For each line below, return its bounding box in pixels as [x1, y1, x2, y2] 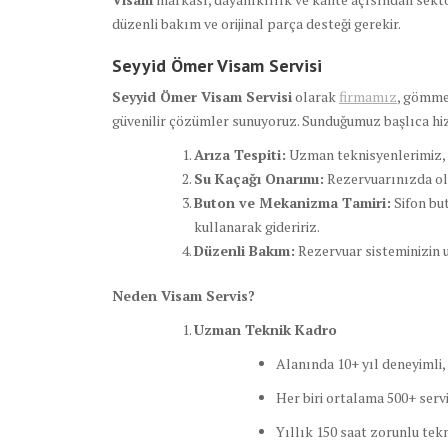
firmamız [339, 87, 397, 107]
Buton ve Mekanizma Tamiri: [194, 193, 391, 213]
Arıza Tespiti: [194, 145, 286, 165]
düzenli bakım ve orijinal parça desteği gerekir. [112, 14, 401, 34]
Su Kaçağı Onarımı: [194, 169, 324, 189]
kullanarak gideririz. [194, 217, 320, 237]
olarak [292, 87, 339, 107]
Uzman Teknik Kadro [194, 320, 337, 340]
